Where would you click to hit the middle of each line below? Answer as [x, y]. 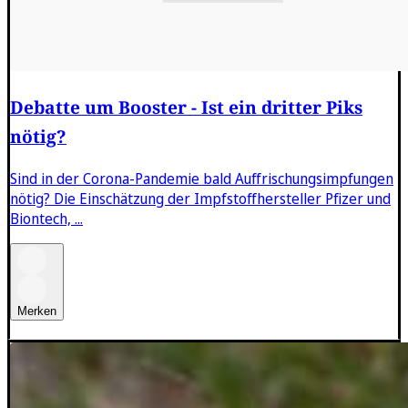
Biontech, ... [46, 218]
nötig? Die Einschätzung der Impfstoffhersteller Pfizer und [200, 198]
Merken [37, 311]
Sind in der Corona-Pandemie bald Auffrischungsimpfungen [202, 178]
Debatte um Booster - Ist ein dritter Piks [186, 107]
